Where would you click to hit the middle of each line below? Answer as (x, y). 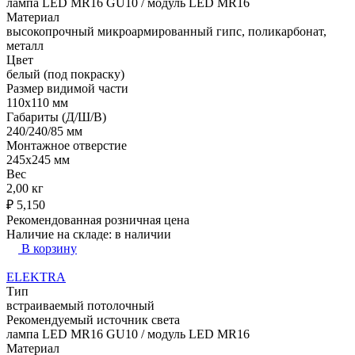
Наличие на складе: (61, 234)
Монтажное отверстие (67, 145)
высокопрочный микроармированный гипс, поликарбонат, (166, 31)
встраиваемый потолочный (80, 305)
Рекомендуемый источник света (93, 319)
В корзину (49, 248)
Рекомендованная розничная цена (98, 219)
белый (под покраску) (65, 74)
